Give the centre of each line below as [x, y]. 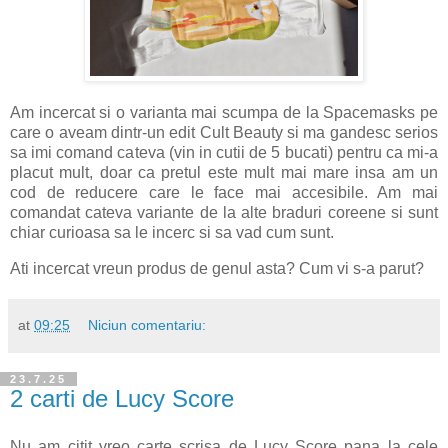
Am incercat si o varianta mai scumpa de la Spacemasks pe [224, 113]
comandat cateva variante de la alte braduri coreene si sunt [224, 213]
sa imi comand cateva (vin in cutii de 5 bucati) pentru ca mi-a [224, 153]
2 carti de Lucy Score [122, 399]
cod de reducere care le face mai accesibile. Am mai [224, 193]
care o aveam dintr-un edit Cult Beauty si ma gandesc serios [224, 133]
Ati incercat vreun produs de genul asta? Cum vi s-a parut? [217, 269]
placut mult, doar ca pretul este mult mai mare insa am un [224, 173]
